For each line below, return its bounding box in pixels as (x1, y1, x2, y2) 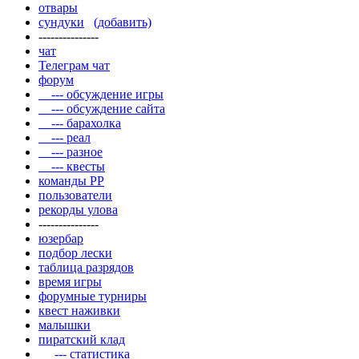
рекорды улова (38, 202, 118, 216)
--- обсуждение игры (38, 87, 163, 101)
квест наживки (38, 303, 120, 317)
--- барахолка (38, 115, 121, 130)
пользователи (38, 188, 112, 202)
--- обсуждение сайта (38, 101, 165, 115)
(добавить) (94, 14, 151, 29)
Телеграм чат (38, 58, 110, 72)
